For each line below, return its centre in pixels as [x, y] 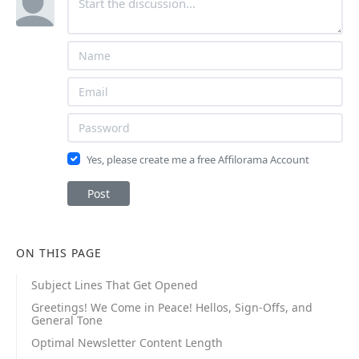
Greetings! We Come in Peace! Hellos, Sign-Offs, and [172, 308]
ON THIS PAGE [59, 253]
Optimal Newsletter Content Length [127, 343]
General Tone [67, 321]
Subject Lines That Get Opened [115, 285]
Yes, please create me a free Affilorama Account [198, 160]
